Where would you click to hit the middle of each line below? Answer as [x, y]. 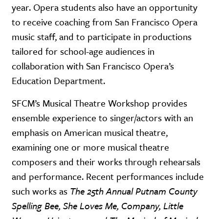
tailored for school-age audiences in [83, 51]
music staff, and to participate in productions [102, 36]
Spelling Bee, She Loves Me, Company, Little [98, 205]
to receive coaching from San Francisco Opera [105, 22]
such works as [41, 191]
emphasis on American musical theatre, [90, 132]
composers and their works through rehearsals [106, 161]
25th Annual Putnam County [142, 191]
